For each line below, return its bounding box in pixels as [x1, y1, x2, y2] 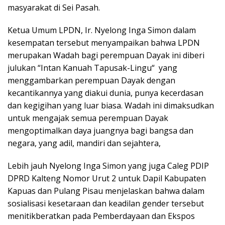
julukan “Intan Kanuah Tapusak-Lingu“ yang [8, 62, 177, 74]
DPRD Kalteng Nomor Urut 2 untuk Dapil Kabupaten [8, 173, 206, 184]
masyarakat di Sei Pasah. [8, 2, 100, 14]
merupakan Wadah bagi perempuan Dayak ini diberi [8, 50, 206, 61]
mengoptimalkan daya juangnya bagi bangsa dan [8, 125, 193, 137]
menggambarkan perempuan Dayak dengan [8, 75, 175, 86]
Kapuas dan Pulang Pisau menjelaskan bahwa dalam [8, 185, 204, 197]
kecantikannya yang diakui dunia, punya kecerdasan [8, 87, 203, 99]
